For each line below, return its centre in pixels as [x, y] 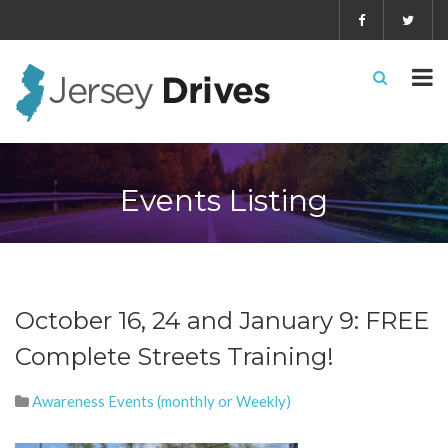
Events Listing [224, 200]
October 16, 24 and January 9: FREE [222, 320]
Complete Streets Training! [174, 356]
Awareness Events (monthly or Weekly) [161, 401]
